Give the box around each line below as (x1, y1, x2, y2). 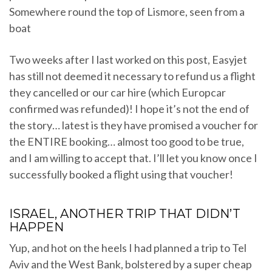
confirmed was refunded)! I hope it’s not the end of (9, 102, 250, 116)
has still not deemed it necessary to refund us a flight (9, 69, 256, 83)
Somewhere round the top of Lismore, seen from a (9, 5, 245, 19)
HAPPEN (9, 220, 64, 235)
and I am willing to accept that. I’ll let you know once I (9, 151, 257, 165)
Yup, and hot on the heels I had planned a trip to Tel (9, 241, 246, 255)
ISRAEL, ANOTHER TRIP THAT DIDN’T (9, 206, 240, 222)
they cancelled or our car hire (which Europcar (9, 86, 226, 100)
